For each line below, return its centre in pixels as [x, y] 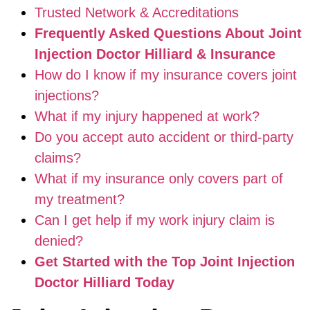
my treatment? [80, 199]
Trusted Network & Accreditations [137, 12]
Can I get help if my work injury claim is [155, 220]
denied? [59, 240]
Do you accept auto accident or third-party [164, 137]
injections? [67, 95]
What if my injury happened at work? [147, 116]
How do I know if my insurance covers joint [166, 74]
